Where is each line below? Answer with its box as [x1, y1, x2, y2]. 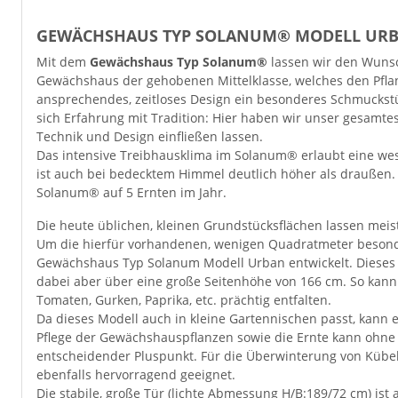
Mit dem [36, 53, 90, 70]
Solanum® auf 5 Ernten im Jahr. [36, 184, 227, 201]
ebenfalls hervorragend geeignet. [36, 366, 235, 383]
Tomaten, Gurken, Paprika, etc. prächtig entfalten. [36, 291, 331, 308]
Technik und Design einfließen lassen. [36, 128, 263, 145]
